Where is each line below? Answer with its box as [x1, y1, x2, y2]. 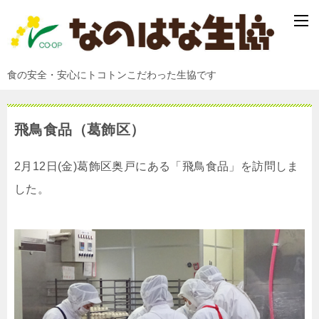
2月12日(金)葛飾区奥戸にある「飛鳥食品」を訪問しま [14, 159, 299, 172]
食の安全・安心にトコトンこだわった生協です [7, 68, 216, 80]
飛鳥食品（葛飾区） [14, 121, 145, 137]
